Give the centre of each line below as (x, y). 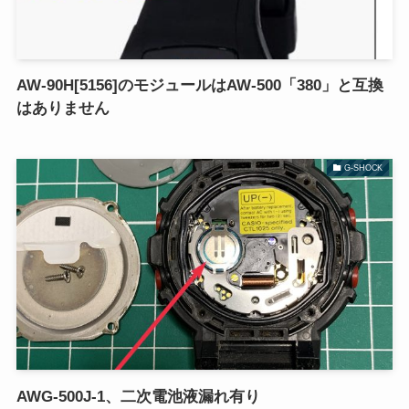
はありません (63, 108)
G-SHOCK (364, 168)
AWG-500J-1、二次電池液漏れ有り (138, 396)
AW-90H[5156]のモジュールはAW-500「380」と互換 (199, 85)
